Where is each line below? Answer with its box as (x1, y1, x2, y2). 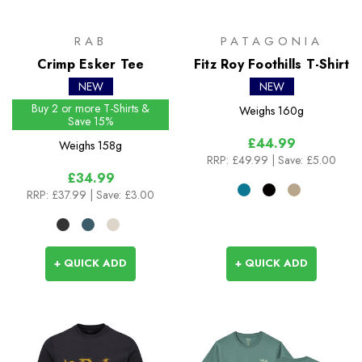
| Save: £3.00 (90, 187, 154, 204)
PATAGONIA (220, 32, 323, 51)
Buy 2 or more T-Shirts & (32, 100, 149, 117)
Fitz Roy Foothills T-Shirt (193, 55, 350, 74)
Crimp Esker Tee (36, 55, 145, 74)
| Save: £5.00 (271, 152, 336, 169)
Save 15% (68, 113, 113, 130)
